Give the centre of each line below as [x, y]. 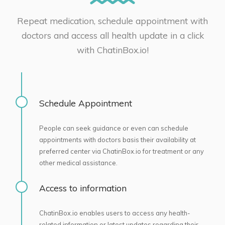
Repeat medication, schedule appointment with [113, 21]
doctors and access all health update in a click [113, 35]
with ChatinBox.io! [113, 50]
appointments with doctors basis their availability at [117, 140]
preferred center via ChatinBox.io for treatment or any [121, 151]
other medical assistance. [78, 163]
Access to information [83, 188]
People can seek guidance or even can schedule [114, 128]
